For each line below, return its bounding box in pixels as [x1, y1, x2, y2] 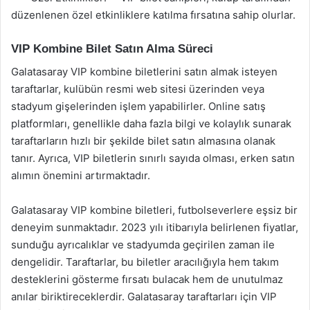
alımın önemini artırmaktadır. [11, 168, 150, 182]
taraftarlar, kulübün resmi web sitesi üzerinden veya [11, 82, 264, 95]
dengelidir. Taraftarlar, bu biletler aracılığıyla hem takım [11, 255, 279, 268]
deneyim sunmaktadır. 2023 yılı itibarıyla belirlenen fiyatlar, [11, 220, 298, 234]
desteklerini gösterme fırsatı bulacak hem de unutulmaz [11, 272, 283, 286]
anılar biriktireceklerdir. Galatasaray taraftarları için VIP [11, 289, 277, 303]
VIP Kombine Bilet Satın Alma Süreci [11, 42, 213, 55]
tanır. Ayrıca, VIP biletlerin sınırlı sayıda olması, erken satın [11, 151, 295, 165]
